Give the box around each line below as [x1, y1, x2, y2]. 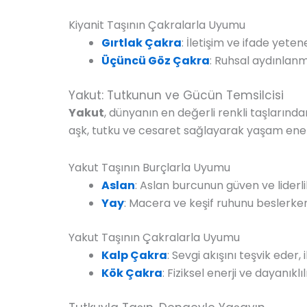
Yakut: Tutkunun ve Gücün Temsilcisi [69, 86, 284, 103]
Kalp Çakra [101, 247, 167, 263]
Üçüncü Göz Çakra [101, 52, 210, 69]
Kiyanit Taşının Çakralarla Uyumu [69, 16, 245, 33]
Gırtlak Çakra [101, 34, 182, 51]
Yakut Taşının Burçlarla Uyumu [69, 159, 230, 175]
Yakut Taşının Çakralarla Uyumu [69, 229, 240, 245]
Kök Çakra [101, 265, 162, 281]
